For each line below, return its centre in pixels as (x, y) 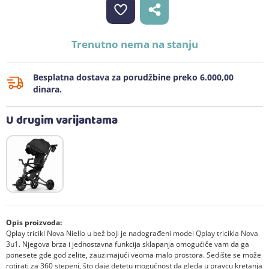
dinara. (47, 89)
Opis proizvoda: (34, 222)
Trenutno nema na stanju (134, 44)
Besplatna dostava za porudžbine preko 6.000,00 (133, 77)
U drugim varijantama (62, 121)
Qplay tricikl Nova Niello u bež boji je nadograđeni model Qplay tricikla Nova (132, 233)
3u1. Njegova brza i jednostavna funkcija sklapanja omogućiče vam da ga (128, 244)
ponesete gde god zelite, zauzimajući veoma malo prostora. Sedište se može (134, 255)
